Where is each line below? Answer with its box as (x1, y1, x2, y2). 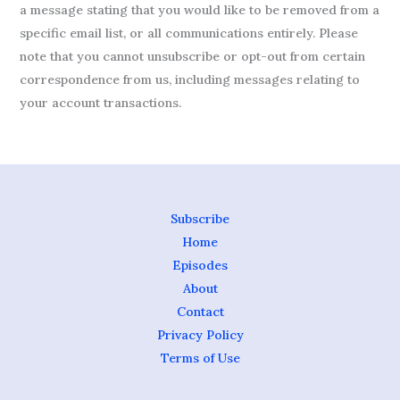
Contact (176, 304, 224, 320)
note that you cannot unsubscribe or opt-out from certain (19, 48, 365, 64)
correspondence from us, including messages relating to (19, 71, 360, 87)
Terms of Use (160, 350, 240, 366)
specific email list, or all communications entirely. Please (19, 25, 358, 41)
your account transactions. (19, 95, 181, 111)
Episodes (172, 257, 228, 273)
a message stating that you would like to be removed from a (19, 2, 379, 18)
